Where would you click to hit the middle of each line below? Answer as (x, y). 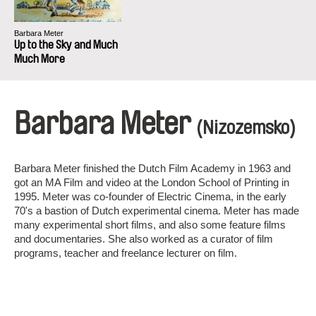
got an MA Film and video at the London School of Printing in (152, 182)
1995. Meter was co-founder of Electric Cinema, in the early (150, 196)
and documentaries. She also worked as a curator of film (144, 239)
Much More (39, 59)
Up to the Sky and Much (66, 45)
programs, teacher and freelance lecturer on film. (126, 253)
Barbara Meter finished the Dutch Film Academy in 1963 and (152, 168)
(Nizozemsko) (246, 128)
